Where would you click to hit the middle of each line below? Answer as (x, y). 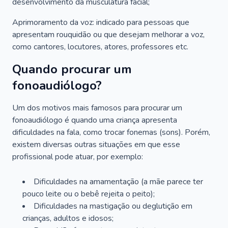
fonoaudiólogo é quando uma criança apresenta (95, 120)
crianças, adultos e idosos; (68, 218)
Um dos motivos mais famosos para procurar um (97, 108)
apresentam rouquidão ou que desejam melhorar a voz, (108, 35)
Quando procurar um (72, 69)
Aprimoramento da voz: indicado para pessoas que (101, 22)
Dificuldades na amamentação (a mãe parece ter (118, 182)
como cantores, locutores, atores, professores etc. (100, 47)
